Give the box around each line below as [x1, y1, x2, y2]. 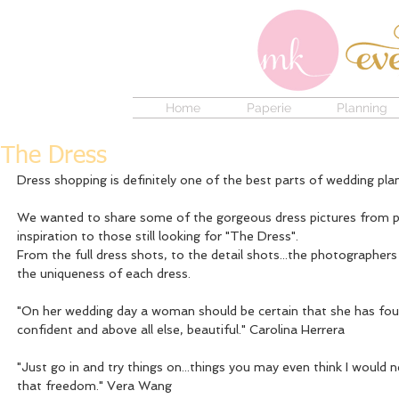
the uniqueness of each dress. [17, 266, 194, 281]
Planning [337, 101, 387, 115]
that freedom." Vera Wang [17, 379, 175, 393]
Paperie [247, 101, 291, 115]
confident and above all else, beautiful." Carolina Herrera [17, 322, 345, 337]
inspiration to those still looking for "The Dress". [17, 229, 298, 243]
